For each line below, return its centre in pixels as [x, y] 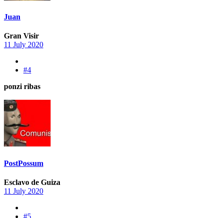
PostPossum [24, 163]
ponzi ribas [22, 87]
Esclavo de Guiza [32, 182]
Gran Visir [21, 36]
